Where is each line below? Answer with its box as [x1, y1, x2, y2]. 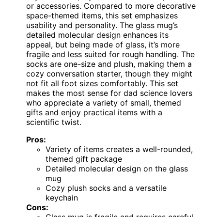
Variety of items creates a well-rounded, [46, 144, 193, 155]
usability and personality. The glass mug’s [26, 20, 178, 31]
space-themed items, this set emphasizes [26, 11, 178, 21]
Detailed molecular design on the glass [46, 164, 188, 174]
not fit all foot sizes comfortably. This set [26, 78, 178, 89]
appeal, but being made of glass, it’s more [26, 40, 180, 50]
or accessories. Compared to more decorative [26, 1, 196, 11]
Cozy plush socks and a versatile [46, 183, 167, 193]
